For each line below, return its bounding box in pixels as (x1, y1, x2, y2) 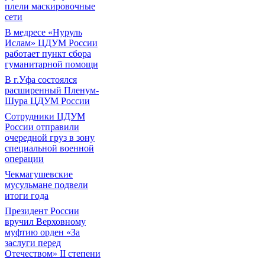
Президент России (5, 206, 79, 216)
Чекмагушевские (5, 169, 73, 179)
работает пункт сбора (5, 49, 91, 59)
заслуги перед (5, 238, 61, 248)
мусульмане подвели (5, 180, 88, 190)
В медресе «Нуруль (5, 27, 82, 37)
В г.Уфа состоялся (5, 75, 77, 85)
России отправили (5, 122, 79, 132)
